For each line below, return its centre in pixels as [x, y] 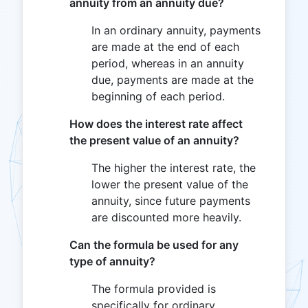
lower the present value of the [170, 184]
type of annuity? [112, 261]
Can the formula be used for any [154, 244]
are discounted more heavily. [166, 217]
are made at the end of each [165, 46]
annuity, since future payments [171, 200]
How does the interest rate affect [156, 123]
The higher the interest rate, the [174, 167]
